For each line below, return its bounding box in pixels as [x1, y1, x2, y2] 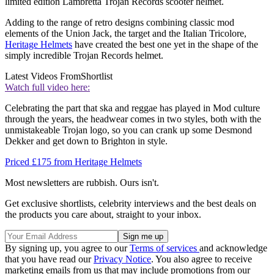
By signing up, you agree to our [5, 242, 130, 253]
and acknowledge [199, 242, 267, 253]
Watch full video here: [5, 81, 90, 92]
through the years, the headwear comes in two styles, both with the [5, 113, 261, 124]
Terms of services [130, 242, 199, 253]
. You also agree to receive [151, 253, 252, 264]
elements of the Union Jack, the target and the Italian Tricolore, [5, 28, 246, 39]
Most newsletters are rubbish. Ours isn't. [5, 177, 159, 188]
